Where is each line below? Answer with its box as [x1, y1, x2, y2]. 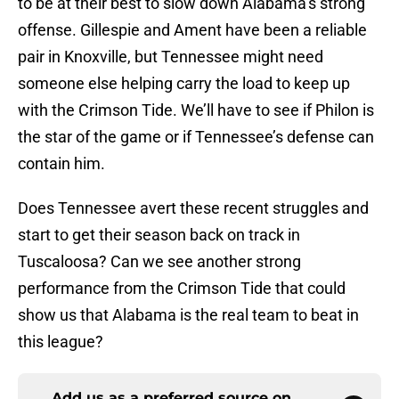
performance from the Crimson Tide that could [18, 279, 346, 298]
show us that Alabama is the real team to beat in [18, 305, 359, 325]
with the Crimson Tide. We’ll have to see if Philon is [18, 101, 374, 120]
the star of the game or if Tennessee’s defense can [18, 127, 374, 147]
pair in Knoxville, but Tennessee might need [18, 47, 323, 67]
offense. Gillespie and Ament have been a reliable [18, 20, 367, 40]
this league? [18, 332, 103, 352]
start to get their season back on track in [18, 225, 300, 245]
